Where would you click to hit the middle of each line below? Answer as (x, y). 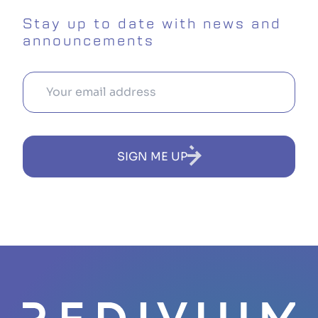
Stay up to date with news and (152, 24)
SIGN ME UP (152, 156)
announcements (89, 41)
